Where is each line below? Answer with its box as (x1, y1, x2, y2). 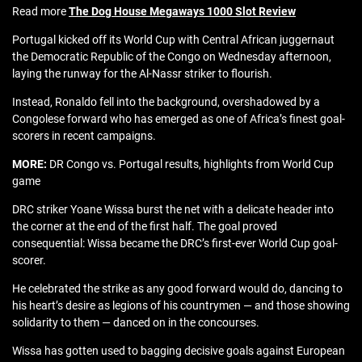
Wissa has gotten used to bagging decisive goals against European (12, 344, 345, 358)
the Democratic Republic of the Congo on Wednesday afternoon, (12, 50, 331, 64)
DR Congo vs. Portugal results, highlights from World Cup (49, 158, 334, 171)
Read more (12, 5, 69, 19)
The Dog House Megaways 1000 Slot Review (69, 5, 296, 19)
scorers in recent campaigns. (12, 129, 156, 143)
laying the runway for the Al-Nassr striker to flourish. (12, 67, 272, 81)
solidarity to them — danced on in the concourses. (12, 316, 259, 330)
